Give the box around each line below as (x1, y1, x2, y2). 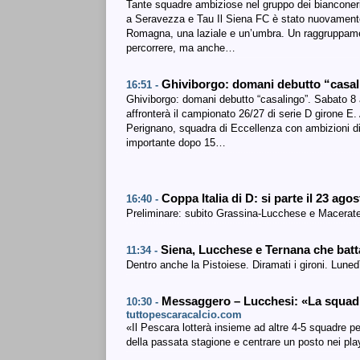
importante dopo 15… (126, 137, 226, 149)
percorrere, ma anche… (126, 42, 235, 54)
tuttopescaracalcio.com (126, 309, 242, 321)
